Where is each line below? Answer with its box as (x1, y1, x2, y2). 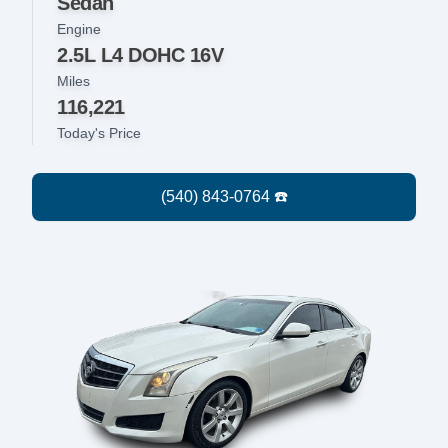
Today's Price (57, 125, 141, 142)
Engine (57, 21, 101, 38)
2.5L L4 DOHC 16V (57, 44, 223, 67)
